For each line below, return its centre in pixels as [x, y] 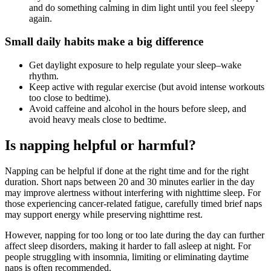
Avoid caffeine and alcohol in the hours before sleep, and [138, 109]
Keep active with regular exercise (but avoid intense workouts [147, 87]
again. [41, 18]
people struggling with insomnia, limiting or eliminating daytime [127, 256]
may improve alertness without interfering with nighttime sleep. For [133, 192]
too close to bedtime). [71, 98]
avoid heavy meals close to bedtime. [99, 120]
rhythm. [44, 76]
